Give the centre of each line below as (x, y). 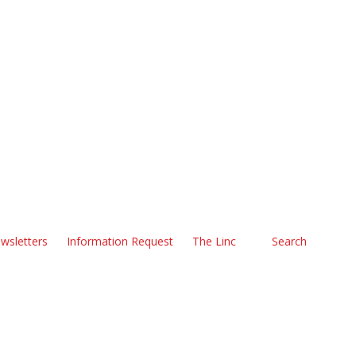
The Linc (214, 241)
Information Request (120, 241)
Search (288, 241)
